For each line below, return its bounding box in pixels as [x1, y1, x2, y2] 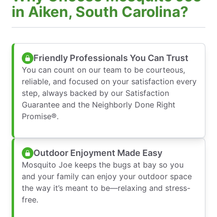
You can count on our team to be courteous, [22, 65, 185, 75]
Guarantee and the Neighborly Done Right [22, 100, 175, 110]
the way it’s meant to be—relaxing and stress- [22, 183, 190, 193]
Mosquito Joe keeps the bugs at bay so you [22, 160, 184, 170]
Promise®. [22, 111, 59, 122]
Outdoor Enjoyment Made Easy [33, 147, 162, 158]
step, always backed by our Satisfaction [22, 88, 169, 98]
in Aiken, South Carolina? [12, 3, 188, 21]
